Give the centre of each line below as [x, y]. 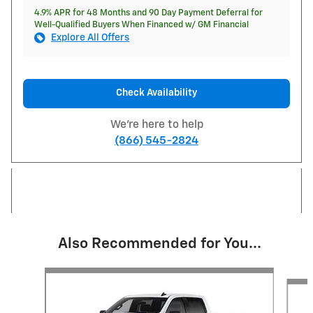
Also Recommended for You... [159, 244]
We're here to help [156, 124]
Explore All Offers [90, 38]
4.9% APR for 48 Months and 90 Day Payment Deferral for [148, 13]
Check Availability [156, 93]
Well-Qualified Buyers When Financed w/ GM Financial [141, 25]
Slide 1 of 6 [34, 274]
